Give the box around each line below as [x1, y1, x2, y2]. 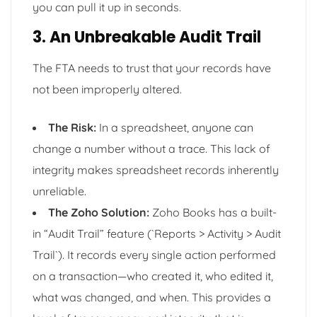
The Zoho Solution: [48, 204, 149, 219]
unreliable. [33, 183, 86, 198]
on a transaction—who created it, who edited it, [33, 268, 273, 283]
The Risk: [48, 120, 96, 134]
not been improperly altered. [33, 81, 182, 96]
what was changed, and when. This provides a [33, 289, 271, 304]
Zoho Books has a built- [149, 204, 277, 219]
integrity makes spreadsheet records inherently [33, 162, 279, 177]
